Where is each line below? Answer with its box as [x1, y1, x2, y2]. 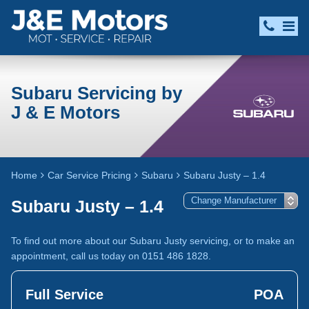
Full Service [26, 287, 103, 302]
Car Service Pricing [48, 170, 131, 181]
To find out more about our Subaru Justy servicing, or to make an [11, 235, 295, 246]
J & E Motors [11, 102, 120, 123]
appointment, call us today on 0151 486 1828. [11, 250, 211, 261]
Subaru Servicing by [11, 83, 182, 103]
